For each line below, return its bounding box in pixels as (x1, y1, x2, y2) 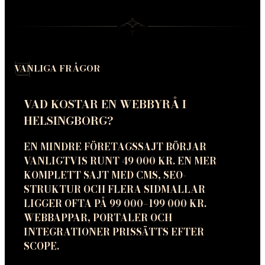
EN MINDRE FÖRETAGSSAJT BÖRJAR (24, 140, 206, 154)
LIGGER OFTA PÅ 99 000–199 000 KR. (24, 196, 206, 211)
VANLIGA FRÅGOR (14, 61, 101, 75)
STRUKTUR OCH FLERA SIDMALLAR (24, 182, 205, 197)
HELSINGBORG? (24, 112, 114, 129)
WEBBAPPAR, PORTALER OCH (24, 211, 172, 225)
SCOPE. (24, 239, 59, 254)
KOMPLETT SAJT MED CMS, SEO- (24, 168, 186, 183)
